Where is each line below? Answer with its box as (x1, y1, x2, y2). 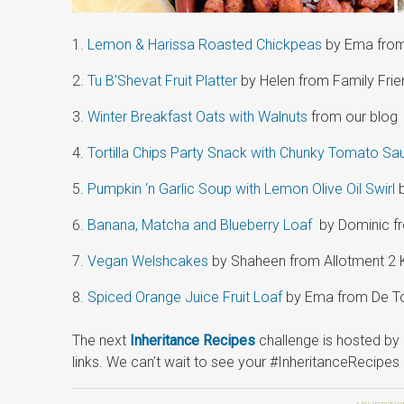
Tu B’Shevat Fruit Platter (87, 72, 238, 90)
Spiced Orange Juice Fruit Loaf (87, 289, 283, 307)
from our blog (308, 108, 399, 126)
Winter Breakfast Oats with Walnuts (87, 108, 308, 126)
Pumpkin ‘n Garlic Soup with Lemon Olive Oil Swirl (87, 180, 396, 198)
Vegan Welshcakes (87, 252, 209, 271)
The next (72, 332, 131, 350)
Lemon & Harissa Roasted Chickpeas (87, 36, 323, 54)
